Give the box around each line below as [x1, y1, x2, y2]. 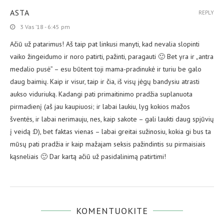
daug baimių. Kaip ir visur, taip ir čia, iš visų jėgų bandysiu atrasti [10, 77, 199, 86]
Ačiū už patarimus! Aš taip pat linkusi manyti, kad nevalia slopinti [10, 39, 199, 49]
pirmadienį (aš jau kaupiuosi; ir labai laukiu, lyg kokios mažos [10, 102, 190, 111]
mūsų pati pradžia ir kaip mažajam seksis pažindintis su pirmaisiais [10, 139, 205, 149]
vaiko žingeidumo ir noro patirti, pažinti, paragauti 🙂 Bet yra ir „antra [10, 52, 213, 61]
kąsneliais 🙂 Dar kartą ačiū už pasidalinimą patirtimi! [10, 152, 166, 161]
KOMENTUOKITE [76, 205, 148, 217]
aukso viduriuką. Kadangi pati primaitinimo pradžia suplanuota [10, 89, 192, 99]
